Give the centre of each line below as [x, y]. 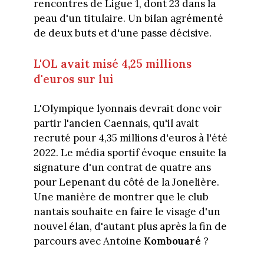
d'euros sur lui [73, 79]
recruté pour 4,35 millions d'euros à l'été [130, 138]
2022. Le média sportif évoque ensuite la [130, 152]
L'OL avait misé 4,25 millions [112, 63]
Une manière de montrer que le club [121, 197]
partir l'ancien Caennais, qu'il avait [116, 123]
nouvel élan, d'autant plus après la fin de [130, 226]
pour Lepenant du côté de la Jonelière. [126, 182]
